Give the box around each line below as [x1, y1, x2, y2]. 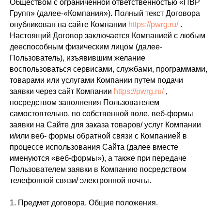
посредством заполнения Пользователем [10, 98, 159, 107]
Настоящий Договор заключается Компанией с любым [10, 31, 205, 40]
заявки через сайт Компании [10, 87, 114, 95]
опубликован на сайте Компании [10, 20, 128, 29]
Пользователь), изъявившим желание [10, 54, 145, 62]
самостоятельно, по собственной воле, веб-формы [10, 109, 193, 118]
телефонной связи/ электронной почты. [10, 176, 151, 185]
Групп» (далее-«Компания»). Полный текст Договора [10, 9, 200, 17]
